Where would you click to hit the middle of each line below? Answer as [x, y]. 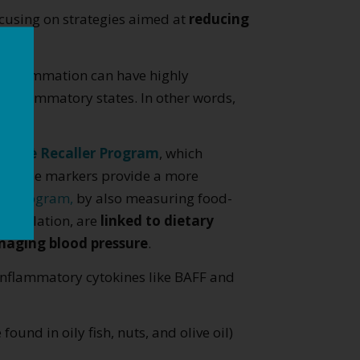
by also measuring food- [153, 198]
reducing [219, 18]
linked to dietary [155, 221]
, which [181, 153]
